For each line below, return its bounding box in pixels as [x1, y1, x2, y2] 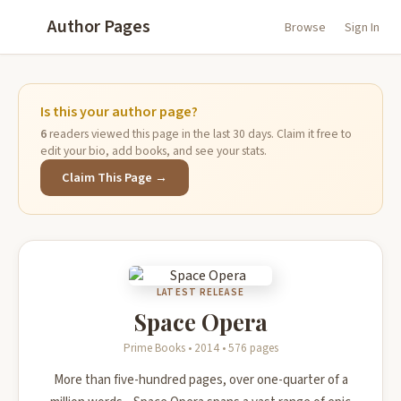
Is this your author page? [40, 102, 198, 122]
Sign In [345, 19, 380, 37]
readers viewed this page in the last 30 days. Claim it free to [47, 125, 352, 142]
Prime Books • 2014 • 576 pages [123, 340, 278, 356]
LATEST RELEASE [157, 286, 244, 299]
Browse [285, 19, 326, 37]
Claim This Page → [62, 168, 167, 187]
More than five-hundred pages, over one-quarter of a [53, 371, 348, 389]
